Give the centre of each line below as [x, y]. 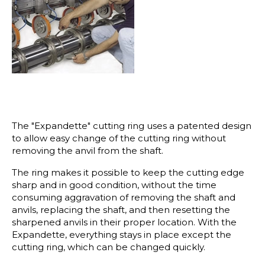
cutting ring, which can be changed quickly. [109, 247]
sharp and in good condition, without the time [114, 185]
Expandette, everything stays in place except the [122, 235]
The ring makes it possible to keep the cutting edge [128, 173]
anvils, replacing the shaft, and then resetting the [121, 210]
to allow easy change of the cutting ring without [119, 138]
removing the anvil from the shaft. [88, 151]
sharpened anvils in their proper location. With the [124, 222]
